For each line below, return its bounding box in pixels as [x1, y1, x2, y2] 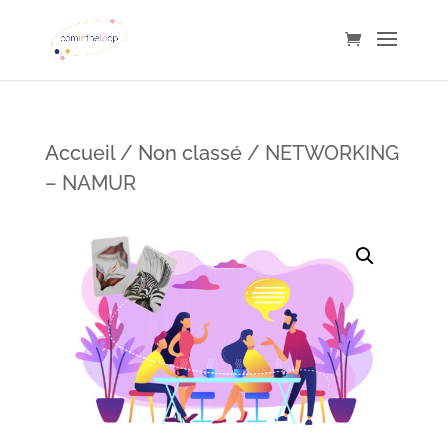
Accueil [44, 141, 115, 165]
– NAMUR [44, 171, 136, 195]
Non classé [137, 141, 242, 165]
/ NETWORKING [241, 141, 399, 165]
